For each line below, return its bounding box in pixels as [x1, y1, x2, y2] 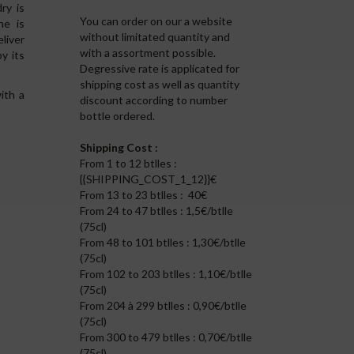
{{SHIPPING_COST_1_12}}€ [80, 172, 217, 186]
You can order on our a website [80, 14, 233, 28]
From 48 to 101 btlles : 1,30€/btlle [80, 235, 247, 249]
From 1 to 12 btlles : [80, 156, 180, 170]
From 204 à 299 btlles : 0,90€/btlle [80, 299, 247, 312]
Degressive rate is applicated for [80, 62, 240, 75]
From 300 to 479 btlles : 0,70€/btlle [80, 330, 253, 344]
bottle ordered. [80, 109, 156, 122]
